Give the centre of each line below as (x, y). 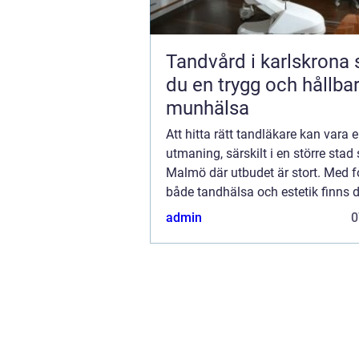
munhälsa (208, 109)
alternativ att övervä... (227, 212)
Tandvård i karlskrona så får (260, 62)
